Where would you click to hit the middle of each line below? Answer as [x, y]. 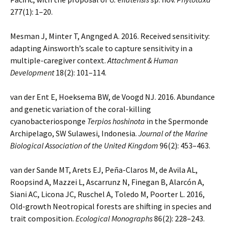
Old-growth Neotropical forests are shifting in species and [111, 206]
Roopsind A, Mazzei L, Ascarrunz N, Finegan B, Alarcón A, [107, 182]
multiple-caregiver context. [59, 60]
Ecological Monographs [114, 218]
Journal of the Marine [173, 133]
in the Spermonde [177, 121]
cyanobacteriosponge [49, 121]
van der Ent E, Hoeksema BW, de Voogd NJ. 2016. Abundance [112, 97]
